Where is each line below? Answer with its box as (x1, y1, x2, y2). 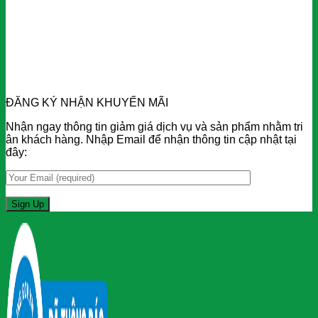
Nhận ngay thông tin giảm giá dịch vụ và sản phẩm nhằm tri (6, 121, 303, 133)
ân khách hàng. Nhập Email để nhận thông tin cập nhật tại (6, 133, 297, 146)
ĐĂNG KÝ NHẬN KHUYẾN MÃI (6, 97, 168, 109)
